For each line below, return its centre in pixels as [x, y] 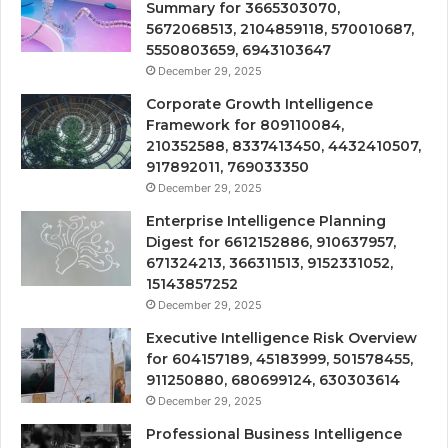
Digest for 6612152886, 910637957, [271, 241]
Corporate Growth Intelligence [259, 103]
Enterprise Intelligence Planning [266, 220]
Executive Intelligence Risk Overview [281, 337]
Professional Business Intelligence [274, 433]
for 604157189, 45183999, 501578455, [279, 358]
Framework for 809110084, [245, 124]
